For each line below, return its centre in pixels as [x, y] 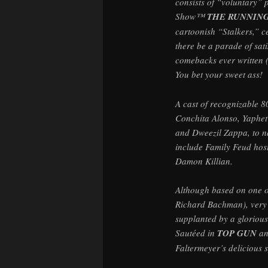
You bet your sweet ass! [219, 74]
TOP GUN [237, 233]
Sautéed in [196, 233]
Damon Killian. [204, 161]
